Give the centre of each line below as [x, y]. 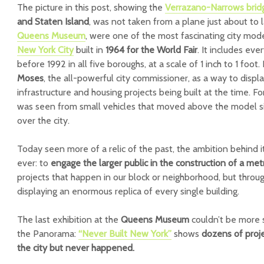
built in [90, 50]
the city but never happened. [76, 248]
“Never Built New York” [125, 234]
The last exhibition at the [69, 220]
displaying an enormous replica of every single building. [128, 191]
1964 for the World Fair [151, 50]
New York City [45, 50]
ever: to [34, 163]
